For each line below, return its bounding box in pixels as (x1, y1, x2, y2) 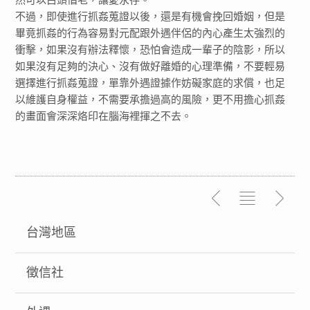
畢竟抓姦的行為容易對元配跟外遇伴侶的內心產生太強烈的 (15, 27, 286, 39)
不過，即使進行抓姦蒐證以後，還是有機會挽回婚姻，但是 (15, 10, 286, 22)
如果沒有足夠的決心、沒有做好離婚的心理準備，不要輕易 (15, 60, 286, 72)
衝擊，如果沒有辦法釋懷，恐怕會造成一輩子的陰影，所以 (15, 44, 286, 55)
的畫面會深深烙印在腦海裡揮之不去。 (15, 110, 192, 122)
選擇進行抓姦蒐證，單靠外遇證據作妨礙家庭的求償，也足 (15, 77, 286, 89)
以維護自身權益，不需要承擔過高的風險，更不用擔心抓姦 (15, 93, 286, 105)
